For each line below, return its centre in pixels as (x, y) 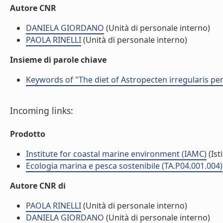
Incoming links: (42, 111)
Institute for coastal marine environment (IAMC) (116, 154)
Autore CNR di (38, 186)
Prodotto (28, 134)
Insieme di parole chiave (58, 60)
